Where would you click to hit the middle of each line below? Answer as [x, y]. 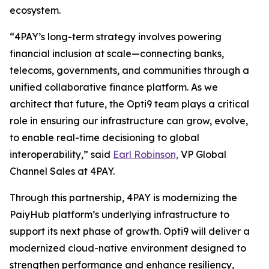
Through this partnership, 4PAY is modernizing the [123, 198]
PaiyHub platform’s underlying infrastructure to [119, 214]
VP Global [202, 154]
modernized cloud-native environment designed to [128, 248]
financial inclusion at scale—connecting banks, [117, 53]
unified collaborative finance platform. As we [114, 87]
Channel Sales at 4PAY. [62, 171]
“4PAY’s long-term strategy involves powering [116, 37]
